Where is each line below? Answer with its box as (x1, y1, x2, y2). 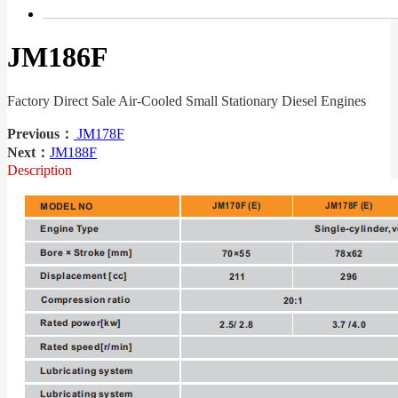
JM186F (7, 41, 108, 74)
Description (7, 162, 72, 178)
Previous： (7, 125, 74, 141)
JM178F (74, 125, 124, 141)
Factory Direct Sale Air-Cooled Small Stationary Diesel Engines (7, 92, 366, 108)
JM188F (50, 144, 97, 160)
